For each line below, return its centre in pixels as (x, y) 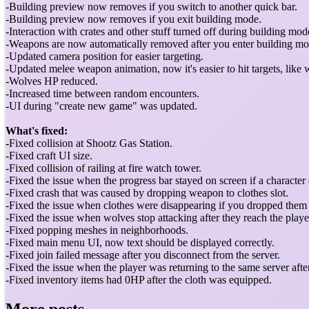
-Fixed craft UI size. (49, 155)
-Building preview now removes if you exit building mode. (133, 19)
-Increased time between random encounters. (102, 93)
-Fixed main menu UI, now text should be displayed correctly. (140, 242)
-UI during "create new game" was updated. (101, 106)
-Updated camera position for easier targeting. (104, 56)
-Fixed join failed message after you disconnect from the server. (143, 255)
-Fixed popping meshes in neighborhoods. (97, 230)
